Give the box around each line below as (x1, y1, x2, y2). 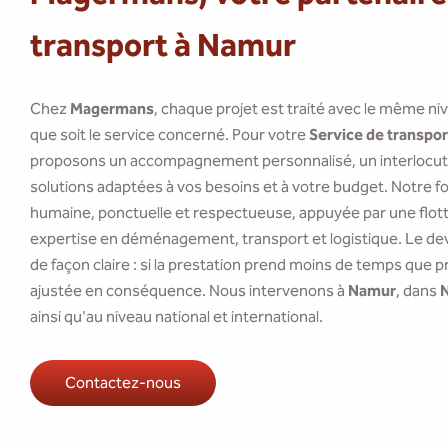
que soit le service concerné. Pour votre (30, 125, 309, 144)
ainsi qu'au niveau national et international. (30, 307, 323, 326)
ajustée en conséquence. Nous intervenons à (30, 281, 348, 300)
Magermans (70, 99, 154, 118)
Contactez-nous (65, 373, 181, 392)
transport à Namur (30, 26, 296, 64)
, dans (396, 281, 440, 300)
